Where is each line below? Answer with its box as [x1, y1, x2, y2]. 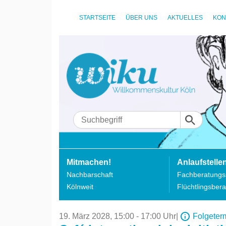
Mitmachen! [67, 158, 111, 166]
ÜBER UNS [126, 14, 157, 21]
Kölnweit [67, 183, 93, 191]
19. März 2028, [59, 212, 114, 220]
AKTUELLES [167, 14, 203, 21]
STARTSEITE [79, 14, 116, 21]
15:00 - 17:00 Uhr [114, 212, 176, 220]
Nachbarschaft [67, 171, 113, 179]
